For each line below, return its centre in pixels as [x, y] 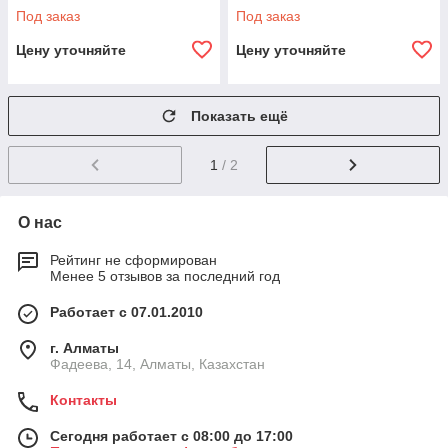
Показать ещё [239, 116]
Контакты [83, 399]
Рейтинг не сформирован [133, 259]
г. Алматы [84, 347]
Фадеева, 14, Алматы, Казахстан [157, 363]
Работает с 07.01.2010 [126, 311]
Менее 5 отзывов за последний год [165, 275]
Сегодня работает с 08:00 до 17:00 [171, 435]
